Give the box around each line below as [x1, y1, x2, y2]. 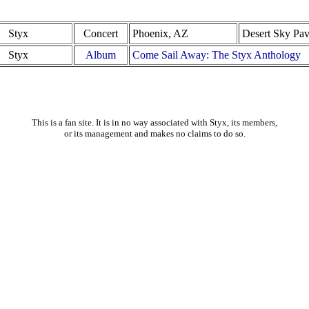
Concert [83, 28, 118, 39]
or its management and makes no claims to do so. [63, 128, 246, 139]
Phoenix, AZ [132, 28, 188, 39]
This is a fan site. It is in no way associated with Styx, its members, [32, 117, 277, 128]
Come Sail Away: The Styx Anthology [132, 49, 301, 61]
